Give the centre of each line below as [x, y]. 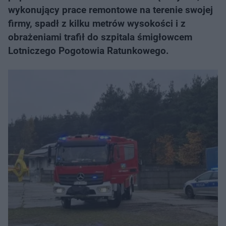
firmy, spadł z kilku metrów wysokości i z [97, 23]
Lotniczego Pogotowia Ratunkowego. [89, 51]
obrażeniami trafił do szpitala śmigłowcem [100, 37]
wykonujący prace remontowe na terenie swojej [110, 10]
